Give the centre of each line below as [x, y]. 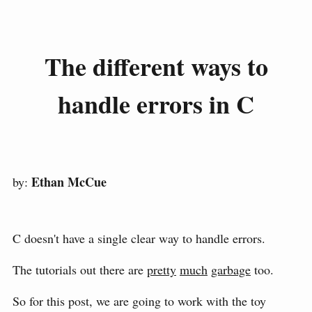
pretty [162, 270]
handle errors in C [156, 104]
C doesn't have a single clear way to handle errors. [139, 239]
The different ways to [156, 67]
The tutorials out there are [80, 270]
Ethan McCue [69, 182]
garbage [231, 270]
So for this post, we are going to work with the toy [139, 301]
